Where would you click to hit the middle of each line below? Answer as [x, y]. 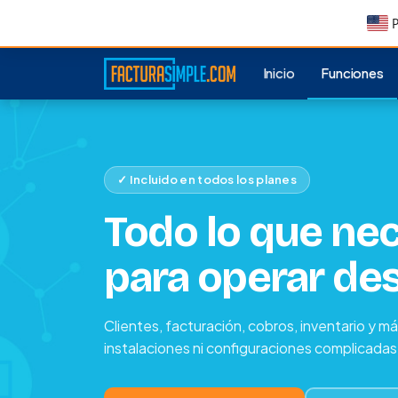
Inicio [279, 72]
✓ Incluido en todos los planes [207, 179]
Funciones [352, 72]
